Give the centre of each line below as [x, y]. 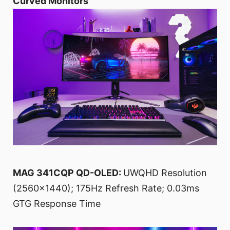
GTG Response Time [57, 203]
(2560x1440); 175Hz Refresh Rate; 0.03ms [106, 188]
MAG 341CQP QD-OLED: [68, 172]
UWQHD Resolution [165, 172]
